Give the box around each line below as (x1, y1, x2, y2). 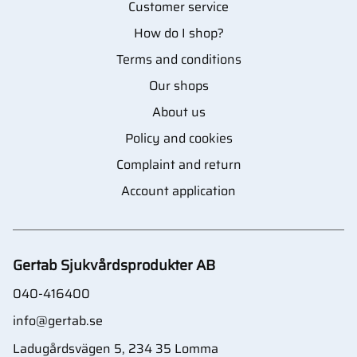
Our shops (148, 75, 209, 96)
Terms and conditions (116, 49, 241, 69)
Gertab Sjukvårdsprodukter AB (13, 253, 215, 277)
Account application (121, 180, 236, 201)
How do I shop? (133, 22, 224, 43)
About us (151, 101, 206, 122)
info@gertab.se (13, 311, 103, 331)
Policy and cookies (124, 127, 233, 148)
